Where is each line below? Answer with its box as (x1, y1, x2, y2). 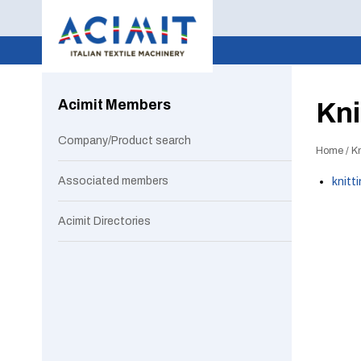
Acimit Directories (58, 215, 151, 227)
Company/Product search (58, 135, 191, 147)
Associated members (58, 175, 168, 187)
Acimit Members (58, 98, 171, 113)
